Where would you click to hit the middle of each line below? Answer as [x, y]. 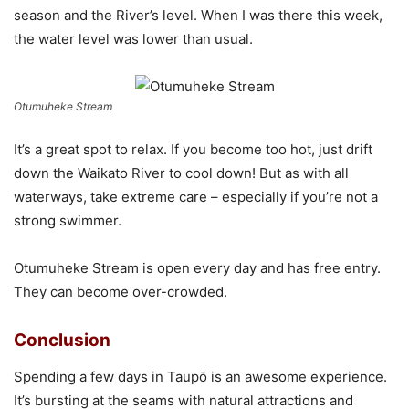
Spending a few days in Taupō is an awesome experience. [200, 376]
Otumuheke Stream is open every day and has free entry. [197, 267]
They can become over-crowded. [121, 291]
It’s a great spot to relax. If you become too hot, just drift [193, 149]
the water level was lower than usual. [133, 38]
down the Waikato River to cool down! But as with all [181, 173]
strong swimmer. [71, 220]
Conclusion [62, 340]
